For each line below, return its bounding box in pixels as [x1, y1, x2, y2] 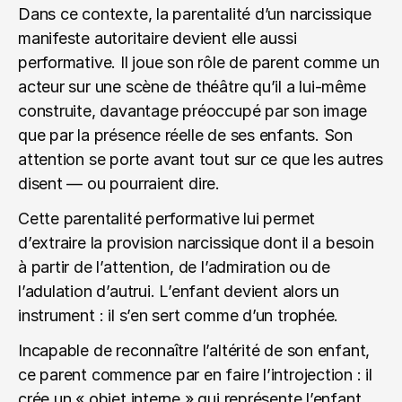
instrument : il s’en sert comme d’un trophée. [18, 306, 339, 325]
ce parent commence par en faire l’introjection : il [18, 365, 372, 384]
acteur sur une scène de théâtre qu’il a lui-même [18, 77, 366, 96]
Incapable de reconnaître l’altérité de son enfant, [18, 341, 371, 360]
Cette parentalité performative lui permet [18, 209, 316, 228]
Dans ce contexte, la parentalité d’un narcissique [18, 4, 371, 23]
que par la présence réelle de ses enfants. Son [18, 126, 354, 144]
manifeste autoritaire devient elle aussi [18, 29, 297, 48]
